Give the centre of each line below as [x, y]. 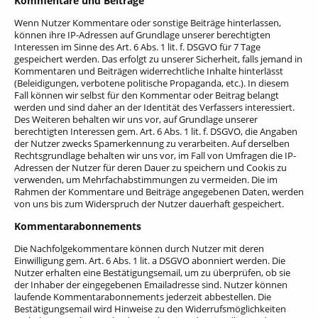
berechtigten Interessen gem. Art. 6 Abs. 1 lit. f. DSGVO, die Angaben [156, 132]
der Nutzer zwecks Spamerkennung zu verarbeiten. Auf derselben [152, 144]
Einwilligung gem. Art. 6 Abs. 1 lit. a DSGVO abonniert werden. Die [150, 261]
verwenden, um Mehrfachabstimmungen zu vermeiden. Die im [146, 180]
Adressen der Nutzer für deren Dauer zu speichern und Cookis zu [150, 168]
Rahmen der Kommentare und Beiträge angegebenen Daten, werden [159, 192]
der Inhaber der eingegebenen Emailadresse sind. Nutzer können [151, 285]
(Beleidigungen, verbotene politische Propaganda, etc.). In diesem [152, 83]
